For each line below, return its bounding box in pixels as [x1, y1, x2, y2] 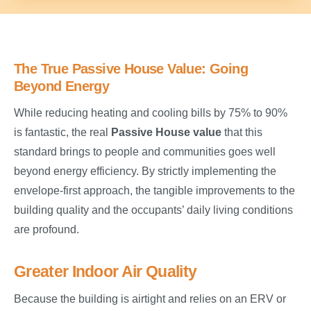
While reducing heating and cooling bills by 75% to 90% [14, 107, 287, 119]
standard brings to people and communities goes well [14, 146, 276, 158]
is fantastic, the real [14, 126, 111, 139]
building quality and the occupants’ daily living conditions [14, 204, 293, 217]
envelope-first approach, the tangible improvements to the [14, 185, 295, 197]
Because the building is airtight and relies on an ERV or [14, 293, 286, 305]
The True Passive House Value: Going [14, 61, 248, 77]
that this [221, 126, 262, 139]
